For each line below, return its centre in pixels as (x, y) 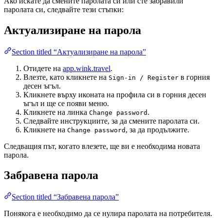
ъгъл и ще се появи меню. (66, 103)
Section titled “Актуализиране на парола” (79, 52)
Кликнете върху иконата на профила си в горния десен (115, 94)
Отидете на (43, 68)
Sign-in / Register (144, 77)
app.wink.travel (87, 68)
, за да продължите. (157, 129)
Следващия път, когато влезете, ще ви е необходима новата (102, 146)
